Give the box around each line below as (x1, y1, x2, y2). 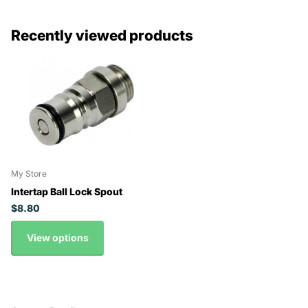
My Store (11, 168, 47, 179)
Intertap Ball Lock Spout (11, 186, 122, 198)
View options (26, 232, 89, 244)
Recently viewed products (11, 27, 193, 45)
